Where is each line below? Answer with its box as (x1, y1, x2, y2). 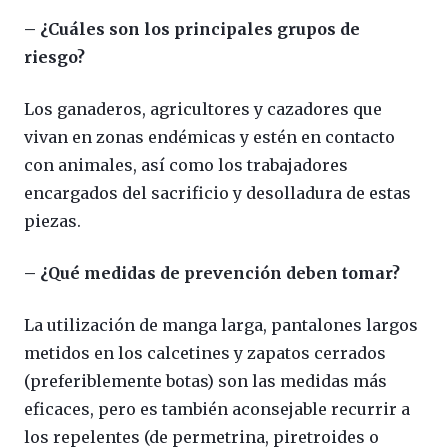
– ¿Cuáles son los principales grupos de (24, 18, 360, 39)
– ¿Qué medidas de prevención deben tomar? (24, 262, 400, 283)
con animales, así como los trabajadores (24, 154, 348, 175)
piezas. (24, 210, 81, 231)
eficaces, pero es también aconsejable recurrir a (24, 398, 410, 419)
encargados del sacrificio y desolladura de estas (24, 182, 411, 203)
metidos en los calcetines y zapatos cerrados (24, 342, 386, 363)
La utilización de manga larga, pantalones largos (24, 314, 418, 335)
